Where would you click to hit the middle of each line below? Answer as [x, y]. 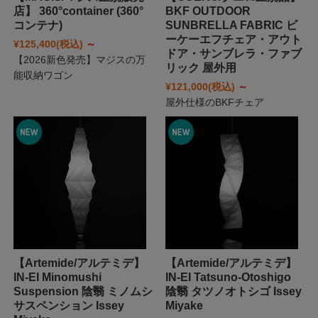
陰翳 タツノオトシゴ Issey [233, 292]
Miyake [184, 306]
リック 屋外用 [201, 67]
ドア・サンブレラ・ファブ [233, 53]
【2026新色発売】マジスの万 [79, 59]
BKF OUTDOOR [208, 11]
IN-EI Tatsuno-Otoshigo [228, 278]
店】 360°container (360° [78, 11]
